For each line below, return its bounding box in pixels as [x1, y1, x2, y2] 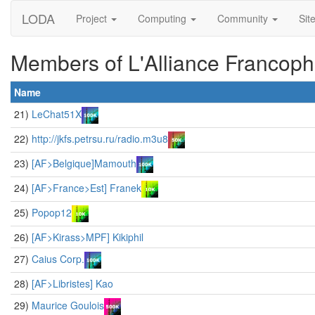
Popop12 [32, 205, 72, 219]
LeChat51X [32, 107, 82, 121]
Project [76, 11, 110, 25]
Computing [138, 11, 189, 25]
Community [217, 11, 271, 25]
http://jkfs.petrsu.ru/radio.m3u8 [32, 131, 168, 146]
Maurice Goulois [32, 298, 104, 312]
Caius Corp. [32, 252, 84, 266]
